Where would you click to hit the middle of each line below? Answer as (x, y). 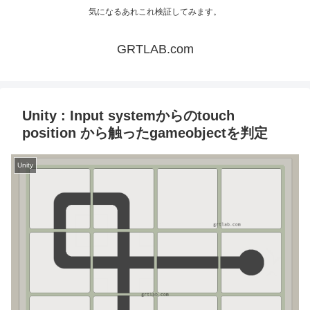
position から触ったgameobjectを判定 (145, 133)
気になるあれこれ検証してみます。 (155, 12)
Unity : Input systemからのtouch (128, 116)
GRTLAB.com (155, 49)
